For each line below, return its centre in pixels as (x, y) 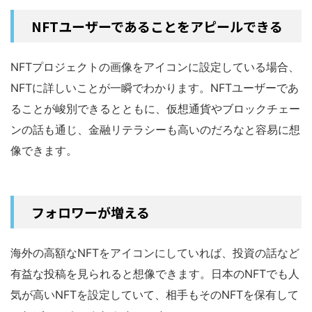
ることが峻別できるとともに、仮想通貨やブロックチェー (155, 108)
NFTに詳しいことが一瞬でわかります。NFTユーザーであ (155, 87)
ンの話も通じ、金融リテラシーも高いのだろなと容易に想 (155, 129)
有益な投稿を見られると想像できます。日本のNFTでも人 (155, 273)
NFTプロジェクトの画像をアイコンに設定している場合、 (155, 67)
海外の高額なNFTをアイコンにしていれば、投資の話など (155, 252)
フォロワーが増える (91, 212)
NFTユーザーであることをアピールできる (157, 26)
